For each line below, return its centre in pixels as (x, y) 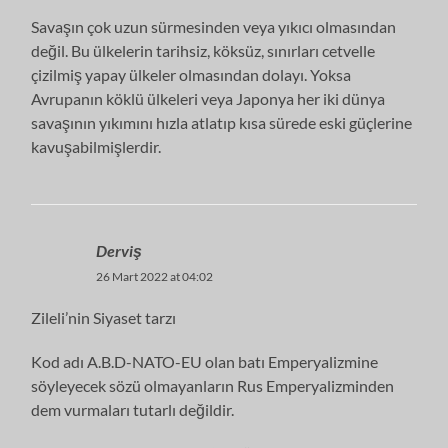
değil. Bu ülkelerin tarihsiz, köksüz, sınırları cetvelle (203, 50)
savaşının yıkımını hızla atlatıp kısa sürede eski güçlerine (222, 122)
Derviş (119, 250)
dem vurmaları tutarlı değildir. (133, 409)
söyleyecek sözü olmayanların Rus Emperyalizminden (213, 385)
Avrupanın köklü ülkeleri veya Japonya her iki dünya (208, 98)
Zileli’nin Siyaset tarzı (104, 317)
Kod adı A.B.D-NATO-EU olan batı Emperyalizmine (205, 361)
